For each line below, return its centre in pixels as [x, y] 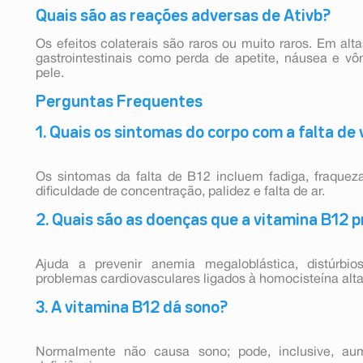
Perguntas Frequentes [119, 102]
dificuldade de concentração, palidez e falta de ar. [180, 192]
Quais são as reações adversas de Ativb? [183, 16]
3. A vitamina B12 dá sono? [132, 307]
